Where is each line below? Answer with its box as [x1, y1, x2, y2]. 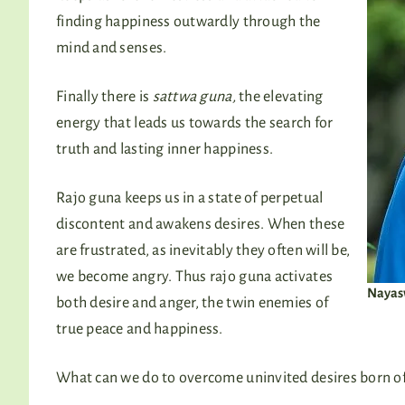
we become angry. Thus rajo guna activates [56, 268, 334, 285]
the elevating [239, 88, 324, 105]
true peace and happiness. [56, 320, 223, 337]
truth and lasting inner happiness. [56, 140, 274, 157]
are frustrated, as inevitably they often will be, [56, 241, 351, 259]
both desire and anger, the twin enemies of [56, 294, 329, 311]
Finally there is [56, 88, 150, 105]
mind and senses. [56, 39, 167, 56]
